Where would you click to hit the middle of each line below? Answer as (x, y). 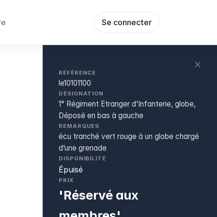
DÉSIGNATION (81, 93)
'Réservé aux (99, 195)
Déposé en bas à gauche (101, 116)
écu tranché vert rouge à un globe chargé (129, 136)
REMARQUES (79, 126)
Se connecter (127, 22)
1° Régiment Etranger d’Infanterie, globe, (127, 104)
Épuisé (71, 170)
